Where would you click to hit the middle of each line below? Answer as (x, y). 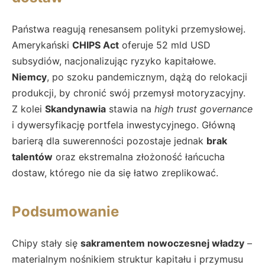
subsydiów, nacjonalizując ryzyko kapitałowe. (114, 61)
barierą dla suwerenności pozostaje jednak (109, 141)
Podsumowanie (65, 212)
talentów (32, 157)
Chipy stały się (46, 243)
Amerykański (42, 45)
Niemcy (29, 77)
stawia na (130, 109)
